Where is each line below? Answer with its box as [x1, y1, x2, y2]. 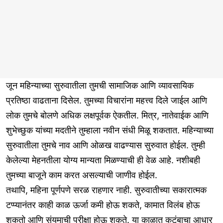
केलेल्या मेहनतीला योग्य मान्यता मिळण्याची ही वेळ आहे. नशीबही [6, 155, 200, 166]
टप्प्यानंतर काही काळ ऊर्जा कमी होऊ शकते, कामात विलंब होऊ [6, 200, 200, 211]
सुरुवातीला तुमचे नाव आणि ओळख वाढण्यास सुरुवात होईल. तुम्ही [6, 140, 205, 151]
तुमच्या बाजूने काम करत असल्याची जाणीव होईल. [6, 170, 157, 181]
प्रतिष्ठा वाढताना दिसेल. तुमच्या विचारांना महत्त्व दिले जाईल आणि [6, 95, 207, 106]
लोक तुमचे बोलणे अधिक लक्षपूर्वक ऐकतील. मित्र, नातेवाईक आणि [6, 110, 209, 121]
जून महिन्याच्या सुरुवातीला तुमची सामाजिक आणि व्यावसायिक [6, 80, 194, 91]
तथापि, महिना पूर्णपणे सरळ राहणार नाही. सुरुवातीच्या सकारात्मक [6, 185, 207, 196]
